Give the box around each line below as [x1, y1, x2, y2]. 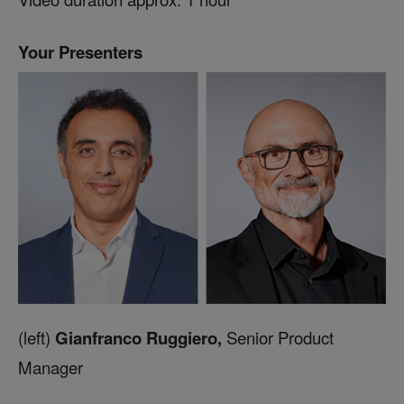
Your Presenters [18, 40, 142, 65]
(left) [18, 325, 50, 349]
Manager [18, 354, 83, 379]
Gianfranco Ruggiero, [50, 325, 226, 350]
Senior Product [226, 325, 334, 349]
